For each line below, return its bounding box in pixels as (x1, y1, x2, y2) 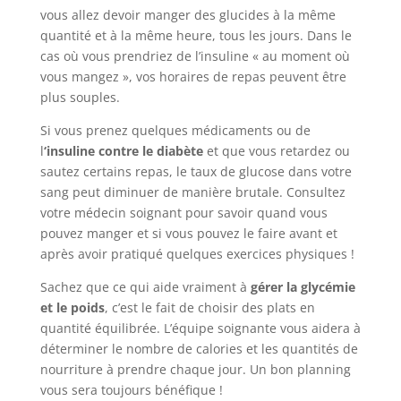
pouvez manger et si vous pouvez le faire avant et (39, 224, 337, 242)
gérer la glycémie (250, 277, 355, 295)
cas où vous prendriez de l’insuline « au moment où (39, 47, 350, 64)
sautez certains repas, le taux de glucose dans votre (39, 162, 352, 180)
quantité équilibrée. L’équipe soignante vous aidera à (39, 319, 361, 337)
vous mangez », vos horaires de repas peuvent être (39, 67, 346, 85)
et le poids (39, 298, 105, 316)
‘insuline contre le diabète (43, 141, 203, 159)
